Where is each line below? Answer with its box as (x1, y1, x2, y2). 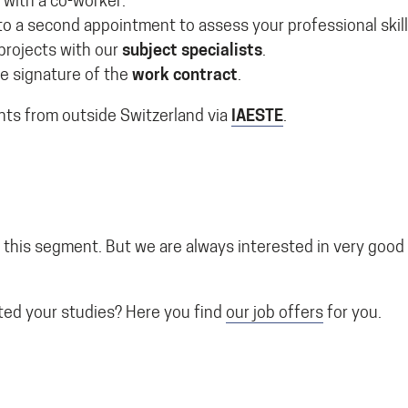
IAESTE (231, 108, 283, 126)
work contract (132, 67, 238, 85)
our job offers (226, 305, 323, 322)
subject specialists (122, 43, 262, 60)
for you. (323, 305, 382, 322)
